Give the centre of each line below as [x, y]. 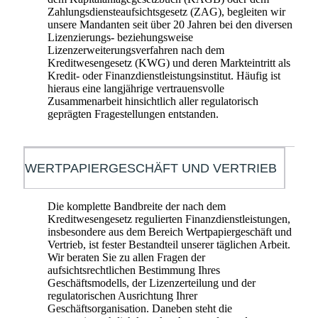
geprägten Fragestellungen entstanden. [133, 114]
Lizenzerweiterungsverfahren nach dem [136, 50]
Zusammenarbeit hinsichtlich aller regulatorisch [153, 101]
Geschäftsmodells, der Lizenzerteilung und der [152, 283]
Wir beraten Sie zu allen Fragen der [126, 257]
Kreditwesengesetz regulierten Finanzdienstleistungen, [169, 219]
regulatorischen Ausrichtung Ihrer [122, 295]
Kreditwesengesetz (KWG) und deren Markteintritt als [169, 62]
